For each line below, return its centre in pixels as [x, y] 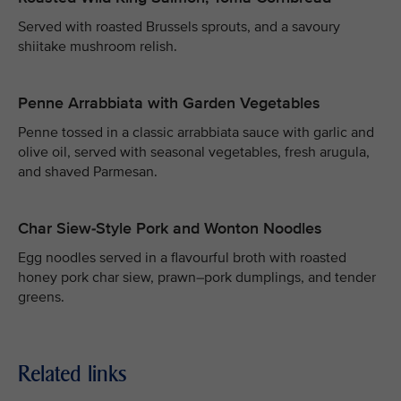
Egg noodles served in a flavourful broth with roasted [182, 258]
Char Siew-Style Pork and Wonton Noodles [170, 228]
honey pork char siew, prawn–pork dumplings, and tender [197, 277]
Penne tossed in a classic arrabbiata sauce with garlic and [196, 132]
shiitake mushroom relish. [98, 47]
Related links [73, 374]
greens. [41, 297]
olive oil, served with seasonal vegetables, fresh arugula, [194, 152]
